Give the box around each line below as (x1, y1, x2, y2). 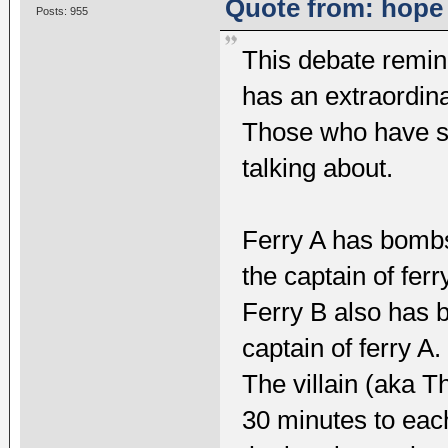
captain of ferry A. (242, 333, 442, 364)
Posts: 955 (35, 4, 88, 17)
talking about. (242, 153, 394, 184)
